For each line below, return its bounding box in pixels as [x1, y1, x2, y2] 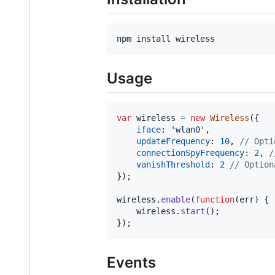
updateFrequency [136, 136, 210, 147]
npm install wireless [117, 33, 215, 44]
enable [161, 195, 190, 205]
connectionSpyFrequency [136, 148, 244, 158]
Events [107, 254, 156, 272]
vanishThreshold [136, 160, 210, 170]
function [195, 195, 234, 205]
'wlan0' [171, 125, 205, 135]
